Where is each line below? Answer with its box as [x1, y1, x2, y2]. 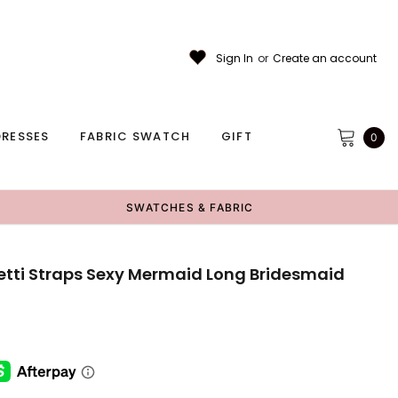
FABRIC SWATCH [79, 128, 191, 145]
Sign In [216, 50, 253, 66]
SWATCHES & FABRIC [126, 201, 254, 214]
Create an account [273, 50, 377, 66]
